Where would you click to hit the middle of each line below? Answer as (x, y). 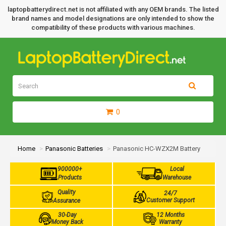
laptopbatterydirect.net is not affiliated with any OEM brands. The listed (113, 9)
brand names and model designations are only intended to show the (113, 18)
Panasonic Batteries (74, 149)
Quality (67, 192)
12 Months (170, 215)
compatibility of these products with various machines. (113, 27)
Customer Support (170, 200)
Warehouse (177, 178)
